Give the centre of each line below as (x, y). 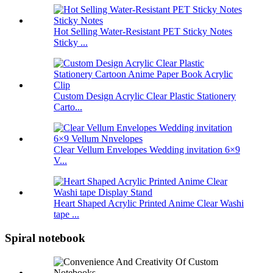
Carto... (68, 107)
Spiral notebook (45, 238)
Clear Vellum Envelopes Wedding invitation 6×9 (147, 150)
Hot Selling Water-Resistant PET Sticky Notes (143, 32)
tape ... (66, 214)
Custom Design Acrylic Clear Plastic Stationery (145, 96)
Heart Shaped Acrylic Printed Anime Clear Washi (149, 204)
